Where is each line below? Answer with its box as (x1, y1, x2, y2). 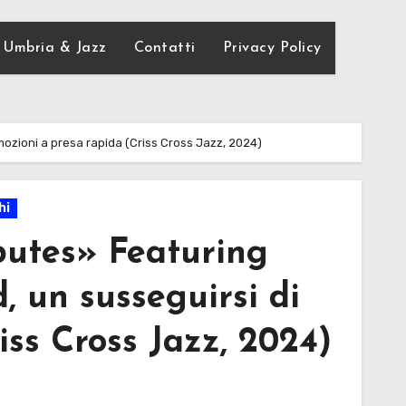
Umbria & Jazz (4, 41, 107, 55)
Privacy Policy (222, 41, 322, 55)
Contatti (133, 41, 196, 55)
